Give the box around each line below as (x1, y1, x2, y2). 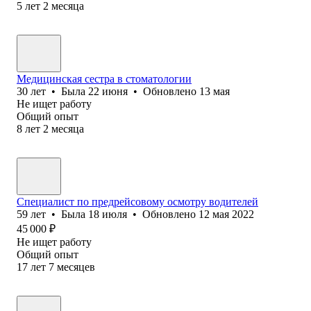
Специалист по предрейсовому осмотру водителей (17, 195, 258, 208)
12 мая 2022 (199, 208, 254, 220)
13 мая (199, 85, 230, 97)
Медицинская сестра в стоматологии (17, 72, 192, 85)
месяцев (57, 260, 95, 273)
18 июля (88, 208, 127, 220)
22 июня (88, 85, 128, 97)
